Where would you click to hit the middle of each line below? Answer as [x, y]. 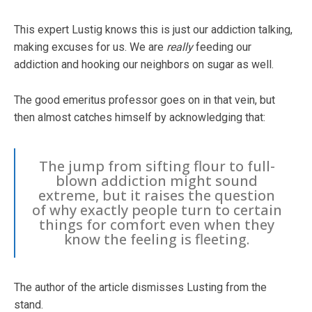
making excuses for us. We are [90, 47]
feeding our [222, 47]
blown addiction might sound [157, 180]
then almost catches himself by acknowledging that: [140, 117]
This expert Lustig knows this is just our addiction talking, [153, 29]
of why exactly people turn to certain [157, 210]
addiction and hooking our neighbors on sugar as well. [144, 64]
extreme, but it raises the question [157, 195]
